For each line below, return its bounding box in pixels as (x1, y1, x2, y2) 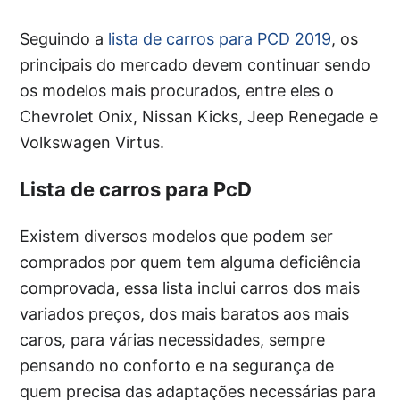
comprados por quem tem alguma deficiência (20, 253, 362, 271)
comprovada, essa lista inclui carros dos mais (20, 279, 361, 297)
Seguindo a (20, 29, 109, 48)
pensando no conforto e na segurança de (20, 356, 335, 375)
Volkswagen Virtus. (20, 133, 165, 152)
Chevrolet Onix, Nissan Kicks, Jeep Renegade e (20, 107, 379, 126)
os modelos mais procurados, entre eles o (20, 81, 335, 100)
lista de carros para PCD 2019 (108, 29, 332, 48)
